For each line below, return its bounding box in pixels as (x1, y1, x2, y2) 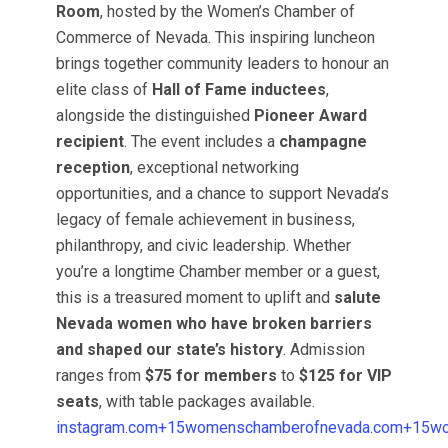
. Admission (282, 340, 365, 359)
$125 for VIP (298, 366, 392, 385)
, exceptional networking (129, 158, 299, 177)
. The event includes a (123, 132, 279, 151)
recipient (55, 132, 124, 151)
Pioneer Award (253, 106, 367, 125)
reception (55, 158, 130, 177)
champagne (278, 132, 367, 151)
